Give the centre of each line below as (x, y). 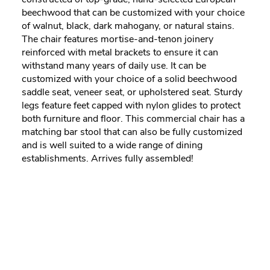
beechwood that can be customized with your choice (133, 13)
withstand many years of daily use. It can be (114, 66)
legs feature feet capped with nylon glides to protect (131, 106)
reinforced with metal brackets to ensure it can (120, 53)
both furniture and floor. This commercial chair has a (133, 119)
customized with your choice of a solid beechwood (129, 79)
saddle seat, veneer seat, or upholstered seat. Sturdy (132, 93)
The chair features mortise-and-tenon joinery (118, 39)
